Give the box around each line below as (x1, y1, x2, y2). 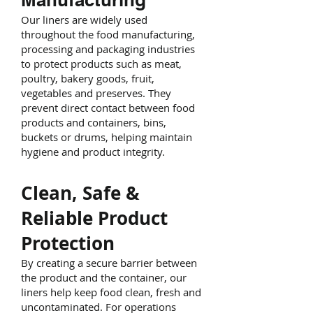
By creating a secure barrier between (21, 256, 197, 270)
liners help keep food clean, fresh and (21, 285, 201, 299)
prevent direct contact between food (21, 101, 195, 115)
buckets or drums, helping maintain (21, 130, 192, 144)
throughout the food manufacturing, (21, 27, 195, 41)
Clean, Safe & (21, 180, 140, 205)
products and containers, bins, (21, 115, 166, 129)
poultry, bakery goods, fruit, (21, 71, 154, 85)
